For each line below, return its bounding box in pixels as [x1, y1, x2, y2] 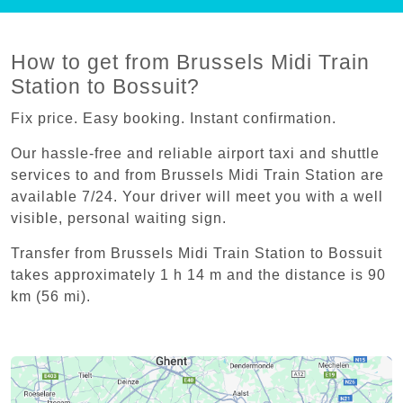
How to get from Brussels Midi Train [11, 49, 370, 74]
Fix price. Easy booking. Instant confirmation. [11, 110, 336, 126]
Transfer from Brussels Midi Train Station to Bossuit [11, 245, 382, 261]
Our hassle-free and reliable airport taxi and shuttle [11, 145, 380, 161]
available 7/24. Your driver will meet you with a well [11, 188, 383, 204]
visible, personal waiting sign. [11, 210, 231, 226]
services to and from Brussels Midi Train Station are [11, 166, 384, 183]
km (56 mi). [11, 288, 91, 304]
